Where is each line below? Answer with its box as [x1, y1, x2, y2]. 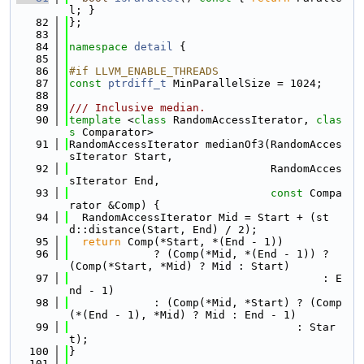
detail [134, 41, 173, 53]
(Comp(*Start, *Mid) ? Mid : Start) [69, 260, 290, 272]
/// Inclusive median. [69, 102, 206, 114]
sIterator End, [69, 175, 160, 187]
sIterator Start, [69, 150, 173, 162]
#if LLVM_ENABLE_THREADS [69, 65, 219, 77]
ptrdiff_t [108, 77, 167, 89]
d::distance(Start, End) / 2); [69, 223, 258, 236]
